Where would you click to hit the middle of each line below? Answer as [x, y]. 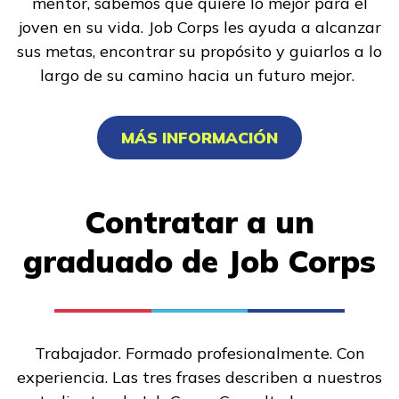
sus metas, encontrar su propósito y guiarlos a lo [199, 51]
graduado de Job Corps [199, 261]
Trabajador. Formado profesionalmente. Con [199, 353]
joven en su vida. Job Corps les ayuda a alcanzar [199, 27]
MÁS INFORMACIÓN [199, 137]
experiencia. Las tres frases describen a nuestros [199, 377]
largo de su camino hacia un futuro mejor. [199, 75]
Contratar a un [199, 221]
